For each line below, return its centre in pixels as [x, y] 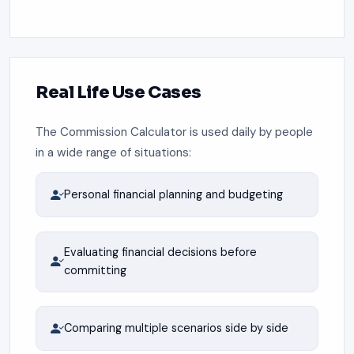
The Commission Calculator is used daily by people [174, 132]
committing [95, 271]
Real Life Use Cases [119, 92]
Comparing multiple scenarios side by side [176, 328]
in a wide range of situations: [113, 153]
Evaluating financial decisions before [160, 252]
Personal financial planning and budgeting [173, 195]
